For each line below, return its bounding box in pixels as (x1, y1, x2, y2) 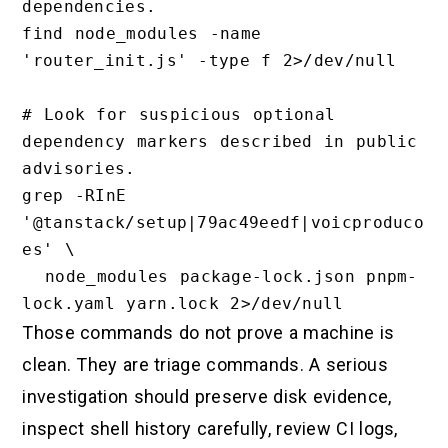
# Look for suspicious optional (22, 105, 336, 125)
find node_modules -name (22, 24, 262, 44)
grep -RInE (22, 186, 127, 206)
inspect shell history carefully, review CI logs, (22, 418, 398, 440)
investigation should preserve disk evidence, (22, 386, 392, 408)
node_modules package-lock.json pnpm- (22, 267, 45, 287)
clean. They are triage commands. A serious (22, 354, 388, 376)
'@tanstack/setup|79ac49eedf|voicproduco (22, 213, 425, 233)
